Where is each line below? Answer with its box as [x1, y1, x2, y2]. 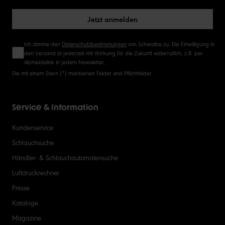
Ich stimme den [24, 39, 62, 48]
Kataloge [12, 197, 38, 207]
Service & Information [12, 102, 98, 112]
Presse [12, 182, 30, 192]
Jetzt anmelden [87, 13, 138, 25]
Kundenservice [12, 122, 53, 132]
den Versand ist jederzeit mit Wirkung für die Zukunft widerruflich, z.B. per [24, 48, 203, 57]
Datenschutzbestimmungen [62, 39, 127, 48]
